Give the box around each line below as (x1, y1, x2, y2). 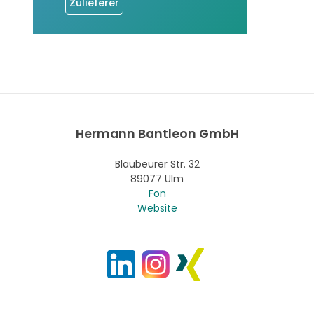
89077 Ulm (130, 171, 184, 186)
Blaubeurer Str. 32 (114, 156, 200, 171)
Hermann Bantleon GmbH (75, 125, 239, 142)
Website (137, 200, 177, 215)
